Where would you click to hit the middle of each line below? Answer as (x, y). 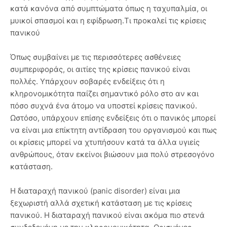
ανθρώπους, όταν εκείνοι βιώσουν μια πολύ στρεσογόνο (112, 155)
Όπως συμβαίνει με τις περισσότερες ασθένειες (96, 57)
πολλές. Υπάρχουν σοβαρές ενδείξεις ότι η (87, 82)
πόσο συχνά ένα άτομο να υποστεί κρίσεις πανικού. (104, 106)
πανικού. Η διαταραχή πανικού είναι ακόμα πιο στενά (107, 215)
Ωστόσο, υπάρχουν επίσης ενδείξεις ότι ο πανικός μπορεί (113, 118)
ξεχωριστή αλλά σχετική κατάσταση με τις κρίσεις (101, 203)
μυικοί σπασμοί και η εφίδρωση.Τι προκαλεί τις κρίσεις (108, 21)
